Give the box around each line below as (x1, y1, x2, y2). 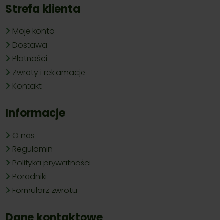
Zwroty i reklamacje (12, 66, 86, 78)
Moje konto (12, 25, 55, 37)
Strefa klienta (5, 1, 81, 17)
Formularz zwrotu (12, 184, 78, 196)
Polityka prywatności (12, 157, 91, 168)
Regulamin (12, 143, 53, 155)
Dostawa (12, 39, 48, 51)
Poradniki (12, 170, 47, 182)
